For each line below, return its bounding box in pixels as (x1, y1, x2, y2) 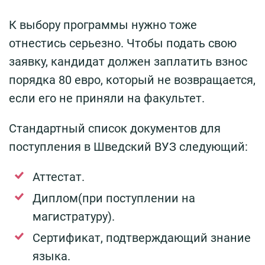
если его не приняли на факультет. (9, 91, 208, 105)
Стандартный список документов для (9, 121, 221, 135)
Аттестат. (33, 169, 85, 184)
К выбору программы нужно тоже (9, 17, 197, 32)
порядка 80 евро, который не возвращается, (9, 72, 256, 87)
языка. (33, 248, 73, 263)
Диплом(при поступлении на (33, 190, 195, 205)
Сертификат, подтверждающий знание (33, 230, 251, 245)
